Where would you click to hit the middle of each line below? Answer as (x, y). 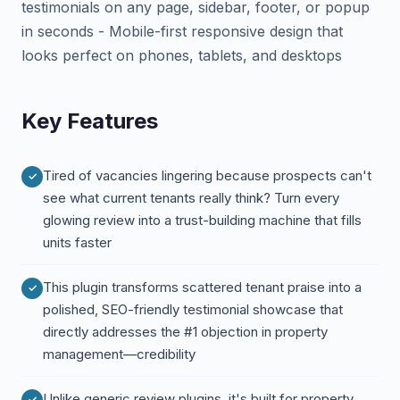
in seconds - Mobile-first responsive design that (182, 31)
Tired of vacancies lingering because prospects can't (207, 175)
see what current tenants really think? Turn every (191, 198)
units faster (77, 242)
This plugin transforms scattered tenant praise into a (202, 287)
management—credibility (119, 354)
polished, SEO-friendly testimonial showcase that (193, 309)
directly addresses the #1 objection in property (185, 332)
